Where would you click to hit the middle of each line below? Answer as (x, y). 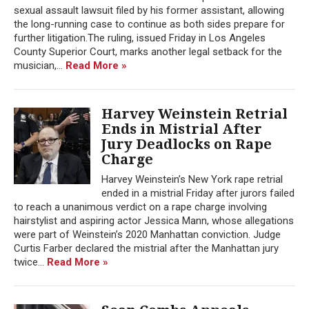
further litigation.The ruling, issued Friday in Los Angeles (140, 38)
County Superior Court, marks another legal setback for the (148, 51)
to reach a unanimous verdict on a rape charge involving (140, 207)
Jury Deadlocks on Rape (187, 144)
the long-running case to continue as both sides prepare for (149, 24)
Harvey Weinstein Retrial (195, 113)
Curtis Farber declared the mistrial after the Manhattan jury (146, 248)
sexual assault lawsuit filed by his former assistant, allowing (149, 10)
